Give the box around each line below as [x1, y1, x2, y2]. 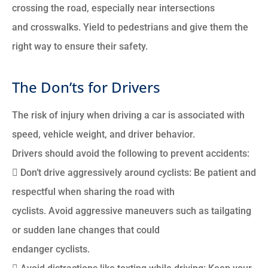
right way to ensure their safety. [12, 41, 148, 53]
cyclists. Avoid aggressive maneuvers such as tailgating [12, 205, 251, 217]
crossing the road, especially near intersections [12, 2, 215, 14]
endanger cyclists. [12, 243, 90, 255]
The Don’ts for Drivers [12, 77, 160, 98]
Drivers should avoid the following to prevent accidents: [12, 148, 249, 160]
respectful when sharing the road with [12, 186, 175, 198]
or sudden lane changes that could [12, 224, 160, 236]
